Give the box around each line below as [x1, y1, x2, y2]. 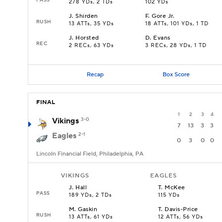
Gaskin [78, 206, 98, 213]
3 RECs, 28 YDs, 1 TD [145, 42, 207, 49]
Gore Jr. [152, 12, 175, 20]
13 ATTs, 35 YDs [69, 20, 114, 27]
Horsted [75, 34, 99, 42]
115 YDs [158, 192, 180, 199]
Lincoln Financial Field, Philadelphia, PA [36, 150, 144, 158]
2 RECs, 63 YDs [69, 42, 114, 49]
